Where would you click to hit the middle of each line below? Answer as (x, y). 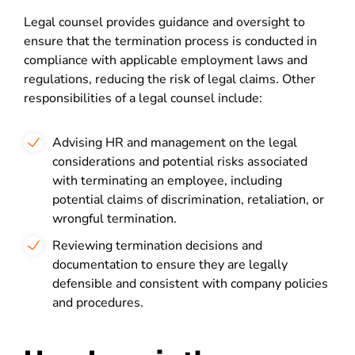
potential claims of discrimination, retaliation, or (188, 200)
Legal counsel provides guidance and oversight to (164, 22)
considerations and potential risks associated (180, 162)
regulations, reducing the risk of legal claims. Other (170, 79)
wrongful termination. (115, 219)
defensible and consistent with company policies (190, 284)
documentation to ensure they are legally (170, 265)
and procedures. (98, 303)
